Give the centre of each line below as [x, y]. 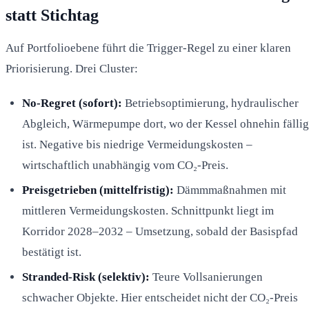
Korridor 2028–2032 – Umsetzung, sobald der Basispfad [160, 231]
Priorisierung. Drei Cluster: [72, 68]
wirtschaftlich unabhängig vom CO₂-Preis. [125, 165]
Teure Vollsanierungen [206, 277]
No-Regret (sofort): [72, 103]
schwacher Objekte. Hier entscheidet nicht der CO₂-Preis [160, 297]
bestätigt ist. [52, 252]
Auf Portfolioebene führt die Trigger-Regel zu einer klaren [148, 48]
